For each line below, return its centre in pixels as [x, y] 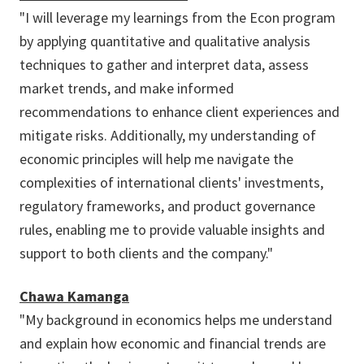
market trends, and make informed [127, 88]
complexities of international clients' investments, [171, 182]
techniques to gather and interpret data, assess [164, 65]
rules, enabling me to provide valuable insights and [172, 230]
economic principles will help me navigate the [156, 159]
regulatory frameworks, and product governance [167, 206]
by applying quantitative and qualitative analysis [165, 41]
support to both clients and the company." [146, 253]
